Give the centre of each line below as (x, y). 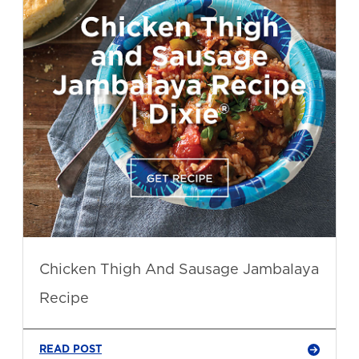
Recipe (64, 298)
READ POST (71, 349)
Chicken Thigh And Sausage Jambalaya (179, 269)
